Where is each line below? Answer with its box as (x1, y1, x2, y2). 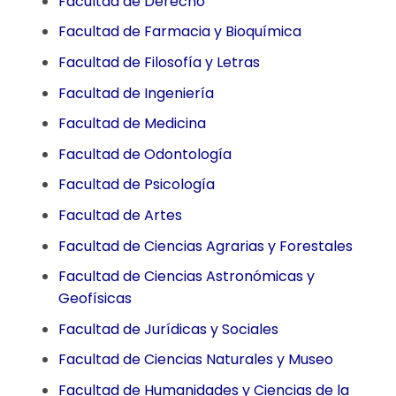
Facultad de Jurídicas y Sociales (57, 318, 278, 339)
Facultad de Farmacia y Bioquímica (57, 21, 301, 42)
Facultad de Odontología (57, 143, 232, 164)
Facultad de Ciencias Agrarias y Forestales (57, 235, 353, 256)
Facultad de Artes (57, 204, 182, 225)
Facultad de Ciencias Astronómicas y (57, 266, 315, 287)
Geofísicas (57, 288, 132, 309)
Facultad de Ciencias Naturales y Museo (57, 349, 333, 370)
